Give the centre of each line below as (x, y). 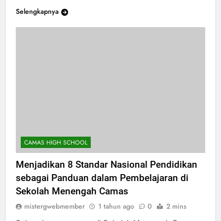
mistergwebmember (55, 206)
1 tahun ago (116, 206)
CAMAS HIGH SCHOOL (56, 143)
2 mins (176, 206)
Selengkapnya (37, 11)
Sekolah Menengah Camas (72, 191)
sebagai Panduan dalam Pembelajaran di (102, 178)
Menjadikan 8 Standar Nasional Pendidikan (107, 165)
